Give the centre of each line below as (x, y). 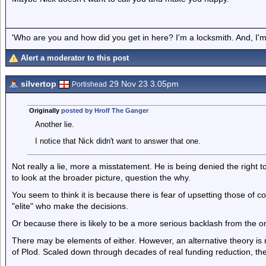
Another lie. (54, 124)
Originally (45, 110)
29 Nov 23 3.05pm (143, 84)
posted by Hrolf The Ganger (104, 110)
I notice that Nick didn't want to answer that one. (118, 141)
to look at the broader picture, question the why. (101, 178)
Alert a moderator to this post (75, 58)
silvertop (39, 84)
